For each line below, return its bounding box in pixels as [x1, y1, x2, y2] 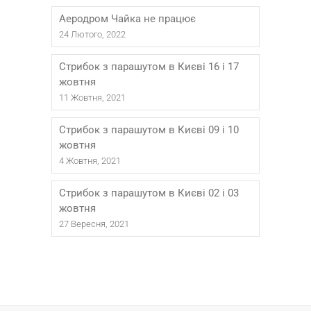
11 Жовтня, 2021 [59, 92, 126, 103]
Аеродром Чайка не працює [59, 12, 196, 25]
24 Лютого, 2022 [59, 29, 126, 40]
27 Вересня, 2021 [59, 219, 129, 229]
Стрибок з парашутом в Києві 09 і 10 [59, 124, 239, 136]
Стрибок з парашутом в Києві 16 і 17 [59, 60, 239, 73]
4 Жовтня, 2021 [59, 155, 121, 166]
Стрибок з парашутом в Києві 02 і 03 [59, 187, 239, 199]
